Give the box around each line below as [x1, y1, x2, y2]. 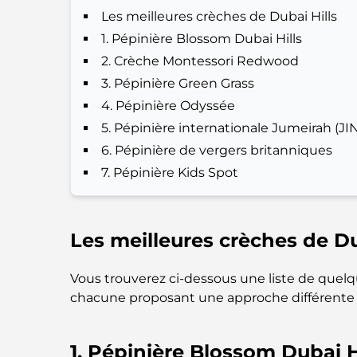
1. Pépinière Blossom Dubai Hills [101, 31, 303, 46]
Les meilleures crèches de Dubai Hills [101, 9, 338, 24]
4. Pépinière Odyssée [101, 98, 236, 113]
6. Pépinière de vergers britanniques [101, 143, 333, 158]
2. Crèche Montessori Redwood [101, 53, 300, 69]
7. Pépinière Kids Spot [101, 165, 239, 180]
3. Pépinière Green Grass [101, 76, 255, 91]
